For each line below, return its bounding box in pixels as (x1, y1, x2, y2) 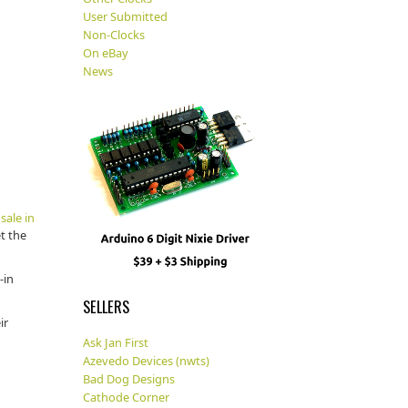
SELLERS (82, 295, 129, 318)
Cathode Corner (82, 389, 169, 405)
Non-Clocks (82, 26, 145, 43)
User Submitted (82, 8, 168, 25)
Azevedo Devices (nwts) (82, 352, 209, 369)
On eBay (82, 45, 128, 61)
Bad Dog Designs (82, 371, 175, 387)
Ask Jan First (82, 334, 148, 351)
